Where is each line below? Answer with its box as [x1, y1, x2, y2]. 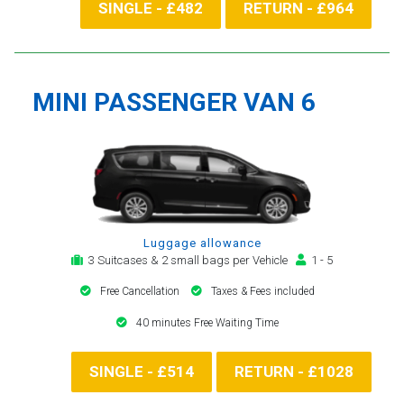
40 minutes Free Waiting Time [136, 316, 279, 329]
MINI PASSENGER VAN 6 [32, 87, 316, 117]
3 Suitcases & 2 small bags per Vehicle [83, 252, 296, 267]
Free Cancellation [100, 284, 182, 298]
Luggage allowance [142, 235, 262, 250]
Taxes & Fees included [211, 284, 315, 298]
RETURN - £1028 [234, 362, 353, 381]
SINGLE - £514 [89, 362, 194, 381]
